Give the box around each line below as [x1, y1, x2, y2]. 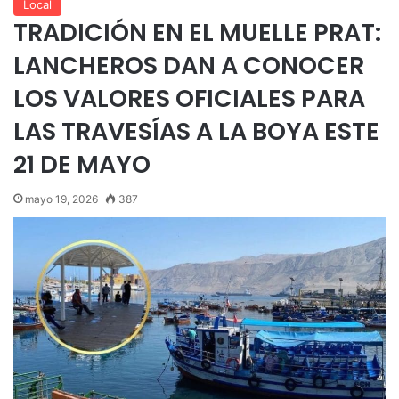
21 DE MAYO [13, 147, 151, 181]
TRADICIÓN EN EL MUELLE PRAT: [13, 15, 381, 49]
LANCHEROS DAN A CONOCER [13, 48, 364, 82]
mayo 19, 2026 [25, 191, 98, 206]
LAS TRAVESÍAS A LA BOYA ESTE [13, 114, 379, 148]
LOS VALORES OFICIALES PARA [13, 81, 365, 115]
